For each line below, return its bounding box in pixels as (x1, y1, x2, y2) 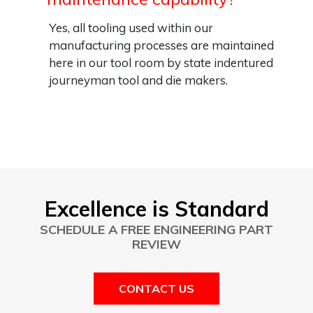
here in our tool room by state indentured (49, 55, 273, 70)
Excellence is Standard (44, 196, 269, 222)
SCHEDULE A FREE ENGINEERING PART (40, 221, 273, 238)
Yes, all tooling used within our (49, 20, 213, 35)
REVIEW (132, 236, 181, 252)
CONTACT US (119, 282, 194, 296)
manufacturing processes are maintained (49, 38, 274, 52)
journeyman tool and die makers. (49, 73, 228, 87)
